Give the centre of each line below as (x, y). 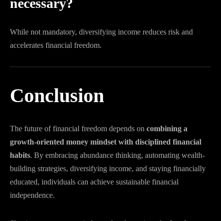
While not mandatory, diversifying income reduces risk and (101, 32)
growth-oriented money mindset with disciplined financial (106, 142)
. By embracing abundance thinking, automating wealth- (117, 155)
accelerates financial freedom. (56, 45)
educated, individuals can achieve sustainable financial (94, 182)
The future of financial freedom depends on (78, 129)
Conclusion (57, 95)
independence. (32, 195)
